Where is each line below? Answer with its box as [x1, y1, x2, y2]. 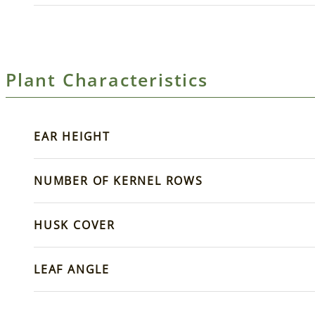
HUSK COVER [34, 217, 115, 233]
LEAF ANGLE [34, 262, 110, 278]
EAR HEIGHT [34, 129, 110, 145]
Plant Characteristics [6, 67, 208, 92]
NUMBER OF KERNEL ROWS [34, 173, 203, 189]
